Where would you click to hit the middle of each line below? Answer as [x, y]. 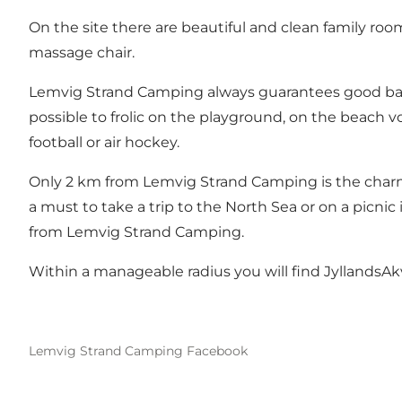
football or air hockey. [104, 143]
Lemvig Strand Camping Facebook [138, 351]
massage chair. [82, 53]
